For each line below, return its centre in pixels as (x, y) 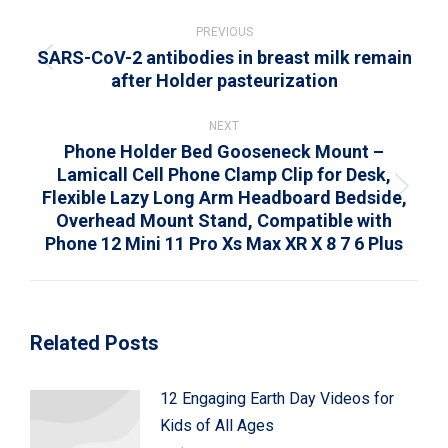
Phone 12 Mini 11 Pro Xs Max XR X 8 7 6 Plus (224, 243)
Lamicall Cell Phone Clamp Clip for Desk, (224, 174)
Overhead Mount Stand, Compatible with (224, 220)
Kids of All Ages (217, 425)
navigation (86, 37)
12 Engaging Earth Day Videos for (277, 398)
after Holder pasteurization (224, 80)
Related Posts (94, 342)
